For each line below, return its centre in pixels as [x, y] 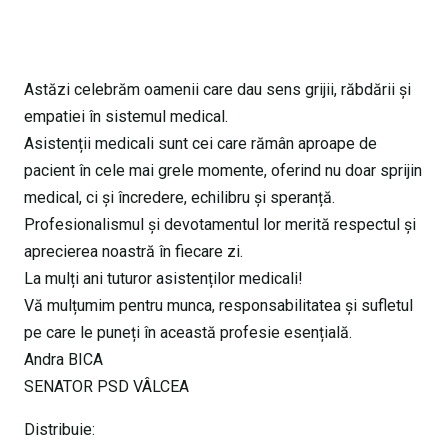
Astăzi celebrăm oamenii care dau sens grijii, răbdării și [217, 90]
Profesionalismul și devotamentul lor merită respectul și [220, 225]
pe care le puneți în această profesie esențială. [188, 333]
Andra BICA [63, 360]
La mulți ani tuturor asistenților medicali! [163, 279]
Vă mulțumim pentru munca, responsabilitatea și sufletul [218, 306]
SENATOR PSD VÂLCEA [106, 387]
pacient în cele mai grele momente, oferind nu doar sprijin [223, 171]
